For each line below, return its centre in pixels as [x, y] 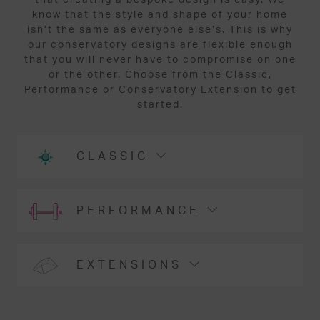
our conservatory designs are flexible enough [160, 45]
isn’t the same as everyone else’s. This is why [160, 30]
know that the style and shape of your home [160, 15]
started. [160, 105]
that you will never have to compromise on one [160, 60]
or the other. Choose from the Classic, [160, 75]
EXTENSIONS [132, 265]
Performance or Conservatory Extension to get [160, 90]
